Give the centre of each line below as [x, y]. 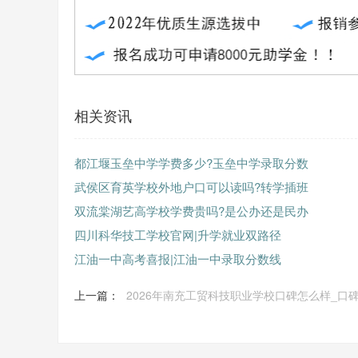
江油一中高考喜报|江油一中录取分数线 [178, 259]
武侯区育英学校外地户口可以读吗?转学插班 [191, 187]
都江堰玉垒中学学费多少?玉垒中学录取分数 [191, 163]
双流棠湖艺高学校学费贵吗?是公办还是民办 [191, 211]
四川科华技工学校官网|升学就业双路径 [178, 235]
